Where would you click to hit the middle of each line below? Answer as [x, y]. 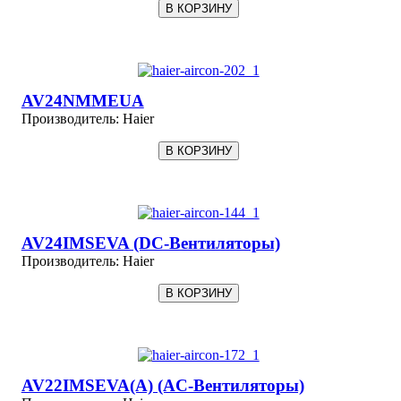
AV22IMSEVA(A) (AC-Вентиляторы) [162, 385]
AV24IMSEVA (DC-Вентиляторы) [150, 243]
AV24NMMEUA [82, 100]
